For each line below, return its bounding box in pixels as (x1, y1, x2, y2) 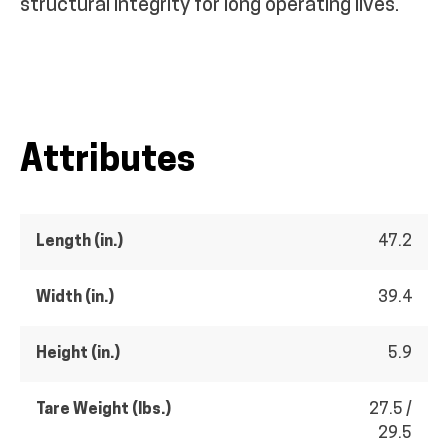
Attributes (20, 143, 195, 180)
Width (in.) (36, 289, 114, 306)
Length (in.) (36, 233, 123, 250)
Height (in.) (36, 345, 120, 362)
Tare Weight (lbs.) (36, 401, 171, 418)
